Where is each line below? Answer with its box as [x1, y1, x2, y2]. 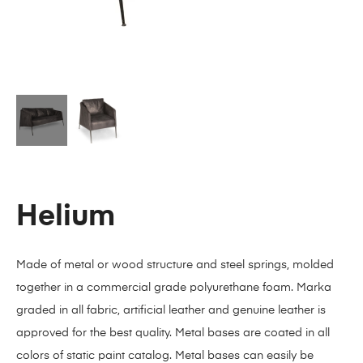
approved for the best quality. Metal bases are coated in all [16, 327, 330, 339]
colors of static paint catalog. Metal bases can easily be [16, 349, 314, 361]
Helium [16, 202, 115, 232]
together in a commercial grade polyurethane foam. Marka [16, 281, 331, 293]
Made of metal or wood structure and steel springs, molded [16, 258, 334, 271]
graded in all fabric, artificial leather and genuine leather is [16, 304, 326, 316]
